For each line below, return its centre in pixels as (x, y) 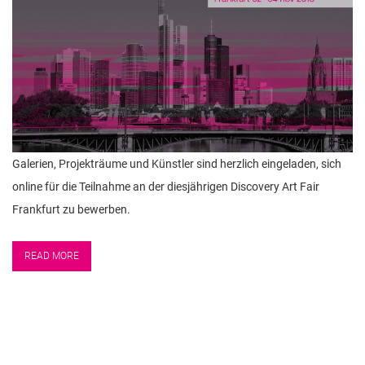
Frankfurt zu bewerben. (71, 209)
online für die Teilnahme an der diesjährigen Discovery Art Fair (166, 186)
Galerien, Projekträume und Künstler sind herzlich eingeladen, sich (177, 163)
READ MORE (52, 255)
